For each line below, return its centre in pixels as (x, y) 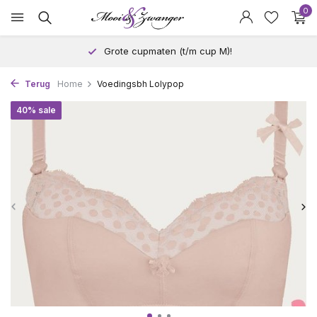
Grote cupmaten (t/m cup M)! (167, 51)
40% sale (36, 110)
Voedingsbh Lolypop (140, 84)
